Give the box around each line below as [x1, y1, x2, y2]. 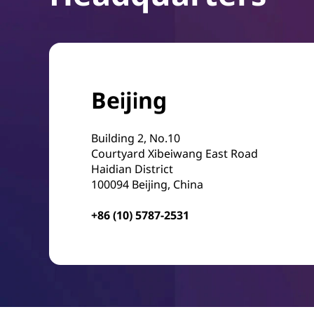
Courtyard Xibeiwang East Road [91, 146, 258, 161]
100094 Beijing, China [91, 177, 203, 192]
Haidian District [91, 161, 173, 177]
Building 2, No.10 [91, 130, 180, 146]
